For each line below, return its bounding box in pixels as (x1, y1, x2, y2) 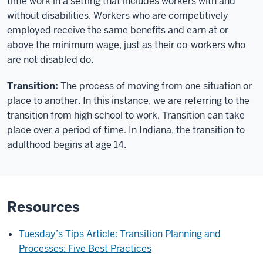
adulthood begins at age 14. (7, 139, 129, 151)
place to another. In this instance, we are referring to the (7, 95, 249, 107)
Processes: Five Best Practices (19, 242, 151, 255)
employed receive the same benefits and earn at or (7, 24, 228, 36)
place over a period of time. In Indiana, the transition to (7, 124, 245, 136)
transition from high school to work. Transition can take (7, 109, 245, 122)
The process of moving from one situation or (60, 80, 252, 92)
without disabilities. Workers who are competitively (7, 9, 228, 22)
